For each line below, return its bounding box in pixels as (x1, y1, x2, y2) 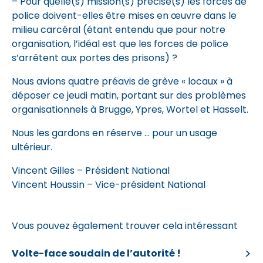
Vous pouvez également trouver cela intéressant (12, 219, 238, 232)
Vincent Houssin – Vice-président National (12, 178, 205, 191)
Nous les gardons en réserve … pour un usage (12, 126, 217, 140)
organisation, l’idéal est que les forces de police (12, 37, 228, 50)
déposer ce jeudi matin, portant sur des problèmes (12, 89, 246, 102)
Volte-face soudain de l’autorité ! (12, 247, 181, 260)
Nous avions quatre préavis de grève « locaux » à (12, 75, 232, 88)
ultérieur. (12, 140, 52, 154)
